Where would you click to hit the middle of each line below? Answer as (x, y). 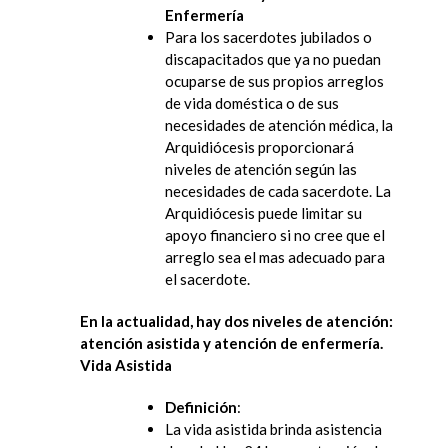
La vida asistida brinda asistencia (273, 428)
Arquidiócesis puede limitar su (263, 212)
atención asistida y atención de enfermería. (231, 342)
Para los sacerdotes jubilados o (268, 36)
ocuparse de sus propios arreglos (274, 80)
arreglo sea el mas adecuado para (275, 256)
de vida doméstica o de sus (252, 102)
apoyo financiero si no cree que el (275, 234)
